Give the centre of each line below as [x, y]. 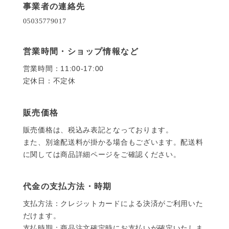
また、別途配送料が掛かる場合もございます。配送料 [113, 142]
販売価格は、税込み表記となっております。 [98, 130]
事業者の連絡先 [54, 7]
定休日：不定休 [49, 81]
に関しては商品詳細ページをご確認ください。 [102, 155]
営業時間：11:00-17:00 [63, 69]
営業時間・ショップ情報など [81, 52]
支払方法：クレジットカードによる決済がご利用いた [113, 204]
